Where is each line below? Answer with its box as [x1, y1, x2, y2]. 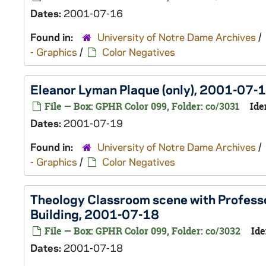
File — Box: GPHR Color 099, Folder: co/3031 [42, 100, 239, 113]
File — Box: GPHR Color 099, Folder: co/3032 [42, 224, 240, 237]
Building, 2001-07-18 [30, 205, 159, 222]
